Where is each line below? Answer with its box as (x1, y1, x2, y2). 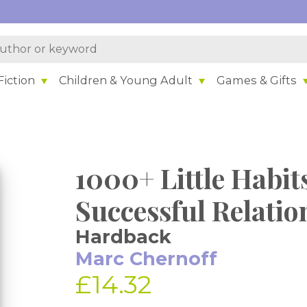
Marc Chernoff (75, 247, 218, 270)
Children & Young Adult (59, 73, 193, 87)
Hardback (75, 225, 172, 248)
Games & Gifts (217, 73, 297, 87)
